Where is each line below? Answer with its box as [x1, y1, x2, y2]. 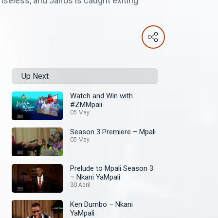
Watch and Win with [70, 91, 133, 100]
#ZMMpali [70, 100, 102, 109]
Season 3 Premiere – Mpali [70, 127, 156, 137]
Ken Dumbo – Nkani [70, 200, 133, 209]
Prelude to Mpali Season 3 [70, 163, 153, 173]
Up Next [21, 72, 49, 81]
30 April [70, 181, 91, 188]
